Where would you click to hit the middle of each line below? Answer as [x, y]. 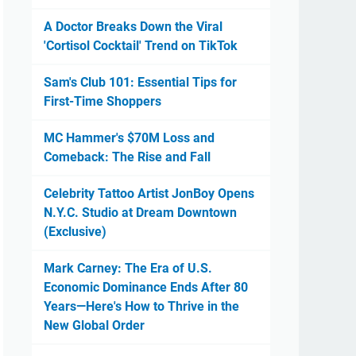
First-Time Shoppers [103, 101]
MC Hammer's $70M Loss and [129, 138]
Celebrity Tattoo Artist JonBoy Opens [149, 193]
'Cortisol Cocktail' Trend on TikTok [141, 46]
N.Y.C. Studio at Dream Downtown [140, 213]
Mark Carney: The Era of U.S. [128, 268]
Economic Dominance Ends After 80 [146, 287]
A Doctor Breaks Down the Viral [133, 27]
